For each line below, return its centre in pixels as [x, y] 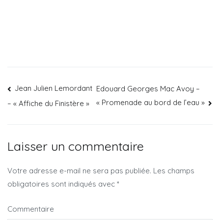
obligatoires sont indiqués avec [62, 184]
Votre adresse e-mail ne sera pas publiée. [79, 171]
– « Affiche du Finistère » [48, 103]
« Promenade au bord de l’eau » [150, 102]
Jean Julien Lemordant [54, 88]
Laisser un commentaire [76, 146]
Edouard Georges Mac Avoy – [148, 89]
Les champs [173, 171]
